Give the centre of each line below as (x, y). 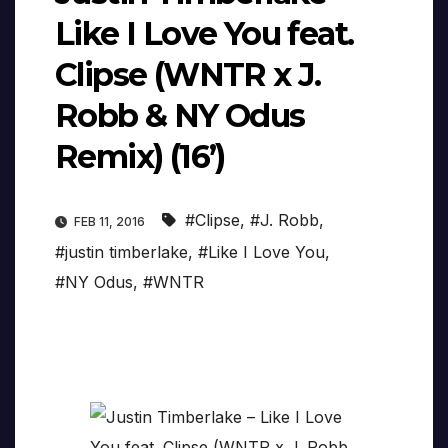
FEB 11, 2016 (109, 222)
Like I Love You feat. (204, 34)
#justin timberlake (121, 252)
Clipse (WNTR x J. (188, 75)
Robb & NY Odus (180, 116)
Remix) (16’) (140, 157)
